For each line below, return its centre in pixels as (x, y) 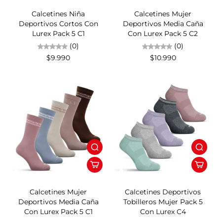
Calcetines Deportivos (163, 192)
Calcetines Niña (58, 14)
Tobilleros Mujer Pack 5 (163, 202)
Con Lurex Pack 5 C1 (58, 212)
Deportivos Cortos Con (58, 24)
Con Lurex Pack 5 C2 (163, 34)
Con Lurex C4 (163, 212)
